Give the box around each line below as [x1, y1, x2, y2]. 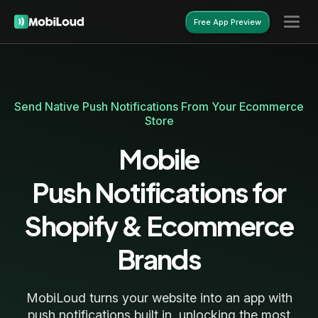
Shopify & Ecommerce [24, 209, 294, 242]
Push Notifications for [32, 175, 286, 209]
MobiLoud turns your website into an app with [26, 290, 292, 305]
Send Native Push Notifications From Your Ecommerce [14, 99, 304, 114]
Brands [116, 242, 202, 275]
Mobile [119, 142, 199, 175]
